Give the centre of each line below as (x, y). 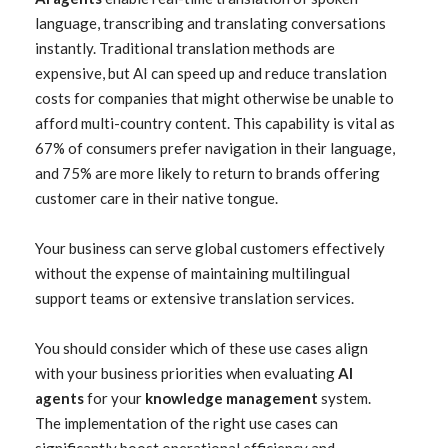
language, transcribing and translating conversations (210, 23)
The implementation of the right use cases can (186, 423)
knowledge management (231, 398)
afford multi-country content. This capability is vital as (215, 123)
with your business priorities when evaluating (186, 373)
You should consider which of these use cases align (201, 348)
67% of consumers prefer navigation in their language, (215, 148)
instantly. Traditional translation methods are (185, 48)
